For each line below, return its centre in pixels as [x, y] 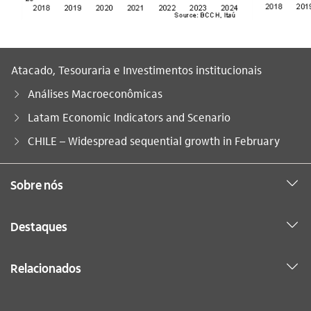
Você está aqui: [49, 140]
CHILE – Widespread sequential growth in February [154, 140]
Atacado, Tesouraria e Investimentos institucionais [136, 69]
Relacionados [46, 267]
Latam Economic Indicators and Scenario [129, 117]
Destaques [39, 226]
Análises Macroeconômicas [95, 93]
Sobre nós [37, 184]
